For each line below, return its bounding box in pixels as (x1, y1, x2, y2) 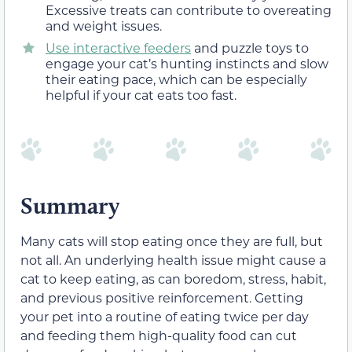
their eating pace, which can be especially (46, 71, 307, 88)
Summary (20, 190, 119, 220)
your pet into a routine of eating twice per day (20, 307, 309, 324)
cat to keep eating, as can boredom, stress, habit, (20, 269, 326, 287)
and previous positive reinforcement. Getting (20, 288, 303, 306)
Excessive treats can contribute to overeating (46, 2, 332, 19)
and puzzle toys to (191, 39, 309, 57)
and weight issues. (46, 17, 162, 35)
